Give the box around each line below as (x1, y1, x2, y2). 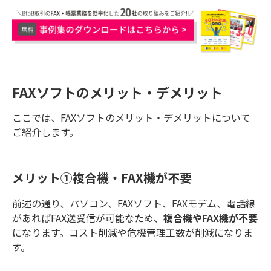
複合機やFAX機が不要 (163, 210, 258, 225)
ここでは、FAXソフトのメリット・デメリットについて (12, 110, 250, 125)
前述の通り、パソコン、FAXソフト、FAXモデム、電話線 (12, 195, 255, 211)
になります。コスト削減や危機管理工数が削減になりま (12, 224, 253, 240)
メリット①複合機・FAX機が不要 (12, 169, 192, 187)
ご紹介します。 (12, 125, 79, 140)
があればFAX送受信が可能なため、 (12, 210, 163, 225)
